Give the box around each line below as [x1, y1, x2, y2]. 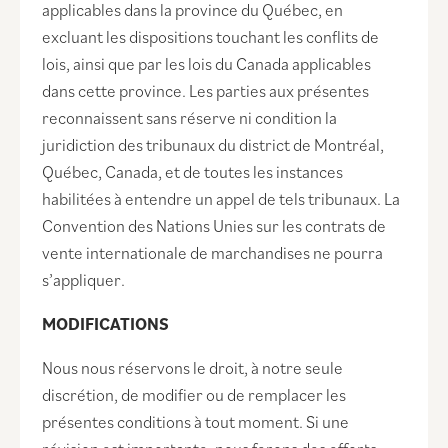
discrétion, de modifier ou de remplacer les [42, 384, 347, 407]
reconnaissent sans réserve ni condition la [42, 107, 338, 130]
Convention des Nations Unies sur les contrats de [42, 215, 387, 238]
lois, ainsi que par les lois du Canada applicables [42, 53, 372, 76]
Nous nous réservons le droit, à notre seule [42, 357, 344, 380]
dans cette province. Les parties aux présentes [42, 80, 370, 103]
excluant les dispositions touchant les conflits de [42, 26, 380, 49]
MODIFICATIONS [42, 313, 170, 336]
